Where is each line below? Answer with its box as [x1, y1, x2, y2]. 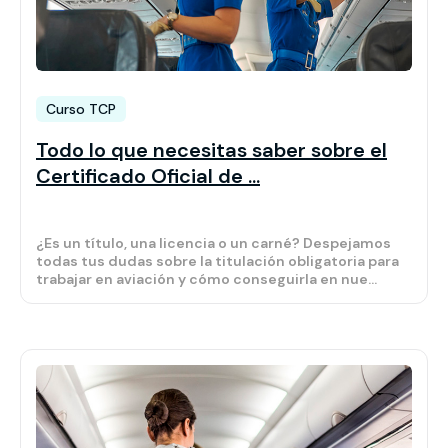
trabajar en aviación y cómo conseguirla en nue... [36, 270, 377, 289]
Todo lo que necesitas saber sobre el [36, 137, 387, 164]
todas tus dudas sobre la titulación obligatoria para [36, 252, 399, 271]
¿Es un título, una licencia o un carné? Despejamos [36, 234, 391, 253]
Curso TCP [46, 100, 116, 119]
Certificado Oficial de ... [36, 163, 260, 190]
